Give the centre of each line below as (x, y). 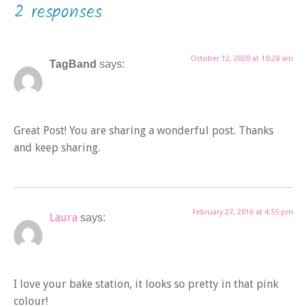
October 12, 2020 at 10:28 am (242, 59)
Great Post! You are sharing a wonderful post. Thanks (144, 131)
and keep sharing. (57, 148)
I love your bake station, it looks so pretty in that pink (146, 284)
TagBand (73, 64)
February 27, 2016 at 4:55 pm (243, 212)
